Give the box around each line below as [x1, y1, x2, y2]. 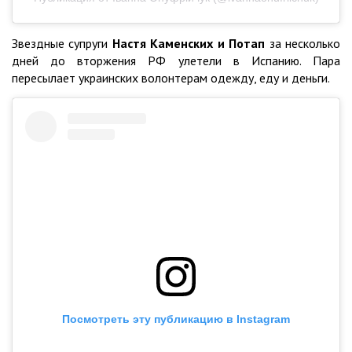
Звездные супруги [12, 35, 112, 51]
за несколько [265, 35, 341, 51]
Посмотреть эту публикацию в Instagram [62, 312, 290, 325]
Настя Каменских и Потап [112, 35, 266, 51]
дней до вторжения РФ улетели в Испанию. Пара [12, 52, 340, 68]
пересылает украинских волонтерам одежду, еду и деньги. [12, 69, 330, 86]
